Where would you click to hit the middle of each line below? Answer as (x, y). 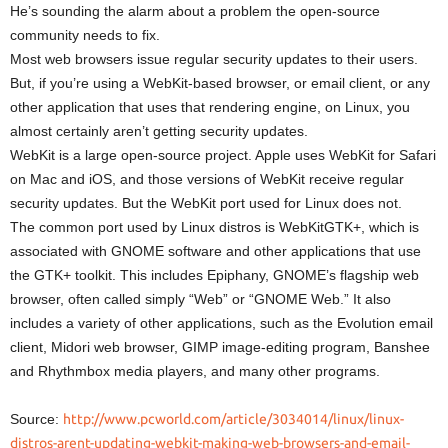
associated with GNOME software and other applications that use (215, 251)
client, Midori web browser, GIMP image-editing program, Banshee (220, 347)
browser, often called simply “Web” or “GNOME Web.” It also (200, 299)
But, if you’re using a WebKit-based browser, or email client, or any (220, 83)
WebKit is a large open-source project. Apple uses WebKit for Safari (223, 155)
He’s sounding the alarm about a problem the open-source (195, 11)
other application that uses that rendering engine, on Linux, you (210, 107)
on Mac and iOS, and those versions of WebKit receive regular (207, 179)
